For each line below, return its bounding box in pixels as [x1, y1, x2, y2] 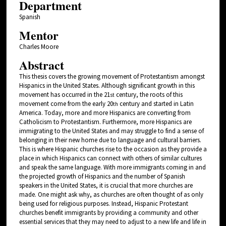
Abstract [19, 56, 64, 74]
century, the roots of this [114, 90, 183, 99]
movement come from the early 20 [19, 99, 113, 108]
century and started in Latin [118, 99, 194, 108]
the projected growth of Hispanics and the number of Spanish [19, 172, 185, 181]
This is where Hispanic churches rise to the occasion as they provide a [19, 145, 207, 154]
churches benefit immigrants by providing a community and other [19, 208, 198, 217]
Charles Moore [19, 42, 59, 51]
